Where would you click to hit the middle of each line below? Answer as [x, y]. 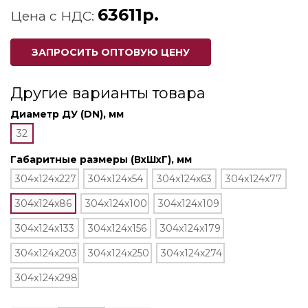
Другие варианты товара [108, 93]
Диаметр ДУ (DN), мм [67, 114]
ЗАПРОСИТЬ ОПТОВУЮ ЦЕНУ [111, 52]
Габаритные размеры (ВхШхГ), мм [101, 159]
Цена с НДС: [54, 16]
